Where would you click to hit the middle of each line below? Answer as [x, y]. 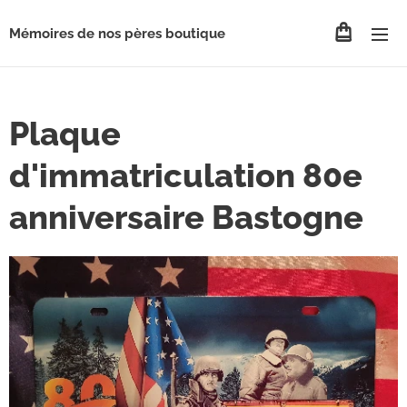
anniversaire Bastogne [186, 217]
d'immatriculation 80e [186, 175]
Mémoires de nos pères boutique [119, 34]
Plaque [65, 134]
